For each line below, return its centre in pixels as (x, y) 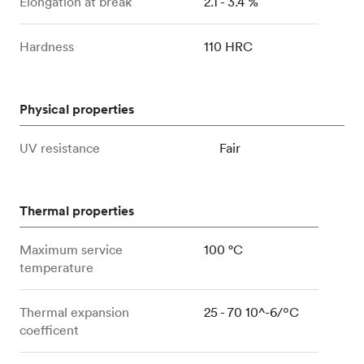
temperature (56, 268)
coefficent (49, 330)
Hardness (47, 47)
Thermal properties (77, 211)
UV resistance (60, 148)
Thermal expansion (74, 312)
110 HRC (229, 47)
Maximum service (71, 250)
